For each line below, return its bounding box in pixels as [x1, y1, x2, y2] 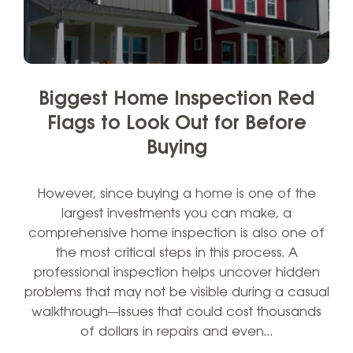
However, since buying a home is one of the [37, 187, 316, 203]
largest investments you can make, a [61, 206, 292, 222]
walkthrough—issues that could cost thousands [32, 305, 321, 321]
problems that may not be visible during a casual [24, 285, 329, 301]
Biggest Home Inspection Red [39, 89, 314, 111]
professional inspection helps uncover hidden [33, 266, 320, 281]
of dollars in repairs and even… [80, 325, 273, 340]
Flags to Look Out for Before [46, 113, 307, 136]
